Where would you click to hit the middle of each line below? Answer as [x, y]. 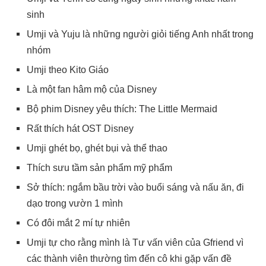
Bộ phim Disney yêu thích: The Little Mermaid [122, 109]
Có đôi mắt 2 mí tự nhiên [78, 223]
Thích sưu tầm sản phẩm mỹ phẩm [99, 167]
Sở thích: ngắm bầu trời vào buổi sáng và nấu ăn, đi [135, 187]
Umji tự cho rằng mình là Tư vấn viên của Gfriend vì [135, 242]
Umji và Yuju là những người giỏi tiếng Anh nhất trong [140, 34]
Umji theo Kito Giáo [68, 69]
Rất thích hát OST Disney [80, 128]
